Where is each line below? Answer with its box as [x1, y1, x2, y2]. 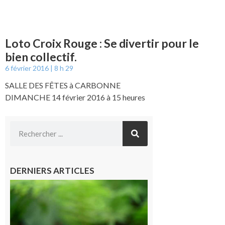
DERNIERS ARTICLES [10, 165, 94, 176]
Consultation [153, 208, 197, 218]
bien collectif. [5, 50, 77, 64]
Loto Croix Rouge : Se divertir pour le [5, 36, 199, 51]
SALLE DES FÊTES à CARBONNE [5, 80, 121, 90]
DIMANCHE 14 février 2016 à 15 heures [5, 92, 145, 102]
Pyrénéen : [153, 199, 188, 209]
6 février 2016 [5, 64, 50, 73]
